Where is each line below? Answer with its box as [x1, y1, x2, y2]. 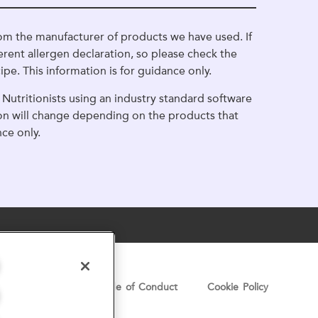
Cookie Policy [207, 281, 268, 293]
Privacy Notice [1, 281, 67, 293]
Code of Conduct [97, 281, 177, 293]
